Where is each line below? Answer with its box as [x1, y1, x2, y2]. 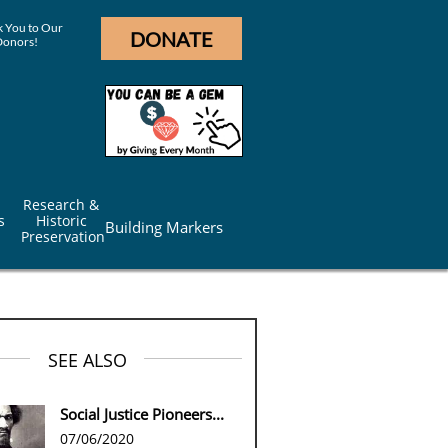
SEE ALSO [47, 348, 127, 372]
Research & [23, 195, 99, 214]
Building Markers [105, 217, 223, 237]
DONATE [130, 26, 213, 51]
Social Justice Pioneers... [60, 404, 224, 424]
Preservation [21, 227, 105, 246]
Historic [35, 211, 87, 230]
